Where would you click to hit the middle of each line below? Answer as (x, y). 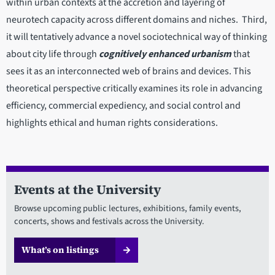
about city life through (52, 54)
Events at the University (87, 190)
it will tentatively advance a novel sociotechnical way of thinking (137, 37)
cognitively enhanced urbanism (165, 54)
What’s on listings (60, 250)
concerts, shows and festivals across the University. (109, 222)
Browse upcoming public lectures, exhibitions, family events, (127, 209)
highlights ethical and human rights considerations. (113, 123)
